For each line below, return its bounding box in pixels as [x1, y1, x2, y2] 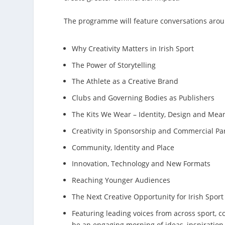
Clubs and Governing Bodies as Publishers [72, 93, 215, 103]
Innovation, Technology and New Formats [72, 159, 211, 169]
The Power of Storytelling [72, 60, 156, 70]
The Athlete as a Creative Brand [72, 76, 179, 86]
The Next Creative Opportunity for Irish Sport [72, 192, 224, 202]
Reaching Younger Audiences [72, 175, 171, 185]
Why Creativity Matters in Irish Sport [72, 43, 194, 53]
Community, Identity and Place [72, 142, 175, 152]
